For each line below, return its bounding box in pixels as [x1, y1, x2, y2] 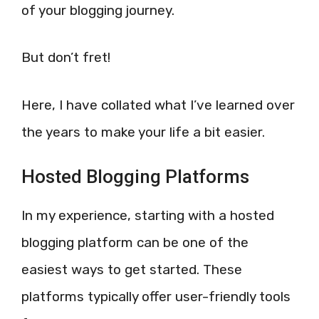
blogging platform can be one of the [21, 234, 249, 251]
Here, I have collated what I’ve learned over [21, 96, 295, 113]
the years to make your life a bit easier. [21, 123, 265, 140]
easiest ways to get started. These [21, 261, 242, 278]
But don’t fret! [21, 49, 110, 66]
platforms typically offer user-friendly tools [21, 288, 291, 305]
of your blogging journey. [21, 1, 174, 19]
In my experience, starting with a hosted [21, 207, 274, 224]
